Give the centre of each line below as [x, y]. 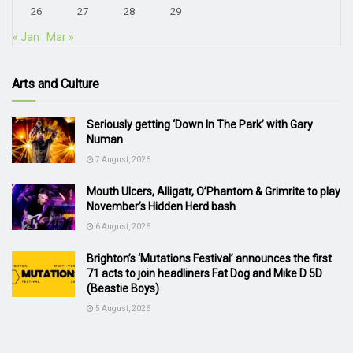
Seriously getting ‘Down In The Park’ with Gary [200, 125]
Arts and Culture [56, 84]
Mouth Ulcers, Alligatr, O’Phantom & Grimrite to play [214, 192]
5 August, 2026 [122, 309]
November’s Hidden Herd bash [161, 207]
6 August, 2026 [122, 227]
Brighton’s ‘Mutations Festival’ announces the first [209, 259]
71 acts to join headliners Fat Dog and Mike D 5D [204, 274]
